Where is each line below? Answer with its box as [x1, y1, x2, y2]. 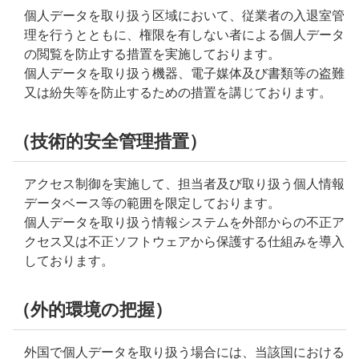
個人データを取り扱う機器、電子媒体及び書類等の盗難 [24, 67, 345, 80]
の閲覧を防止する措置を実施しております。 [24, 47, 280, 61]
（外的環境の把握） [13, 300, 172, 320]
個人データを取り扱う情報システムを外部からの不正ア [24, 216, 345, 229]
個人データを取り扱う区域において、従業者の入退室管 [24, 9, 345, 22]
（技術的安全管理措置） [13, 131, 207, 151]
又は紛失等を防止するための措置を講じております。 [24, 86, 332, 99]
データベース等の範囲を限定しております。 [24, 196, 280, 210]
